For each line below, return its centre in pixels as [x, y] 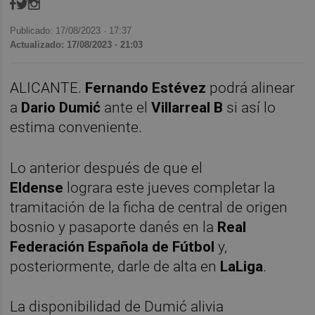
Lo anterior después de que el [107, 168]
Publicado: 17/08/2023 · [60, 30]
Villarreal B [187, 108]
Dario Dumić [61, 108]
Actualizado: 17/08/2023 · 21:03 [77, 44]
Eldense [39, 187]
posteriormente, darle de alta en [115, 266]
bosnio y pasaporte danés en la [114, 227]
